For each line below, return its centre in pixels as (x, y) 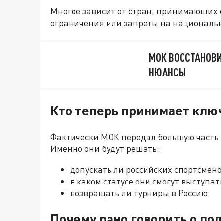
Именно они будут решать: (105, 148)
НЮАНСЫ (167, 72)
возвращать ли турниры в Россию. (140, 193)
